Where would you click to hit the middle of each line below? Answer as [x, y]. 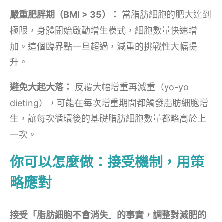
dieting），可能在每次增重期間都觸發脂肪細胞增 [109, 103]
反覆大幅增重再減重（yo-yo [131, 87]
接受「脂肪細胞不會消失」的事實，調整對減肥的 [108, 215]
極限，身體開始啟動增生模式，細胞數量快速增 [104, 30]
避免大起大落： [41, 87]
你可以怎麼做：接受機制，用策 [107, 162]
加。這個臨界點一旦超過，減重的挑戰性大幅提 [104, 46]
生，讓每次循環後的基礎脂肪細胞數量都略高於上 [108, 118]
